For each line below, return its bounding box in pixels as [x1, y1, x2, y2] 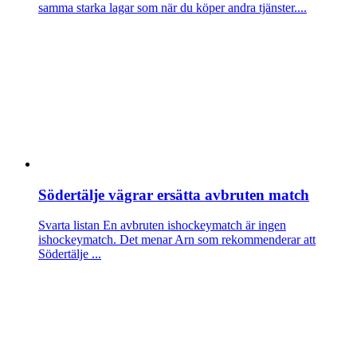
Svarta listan [38, 218, 100, 233]
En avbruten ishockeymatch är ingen [100, 218, 286, 233]
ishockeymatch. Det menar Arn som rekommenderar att [38, 233, 316, 247]
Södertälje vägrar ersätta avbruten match [38, 186, 309, 203]
